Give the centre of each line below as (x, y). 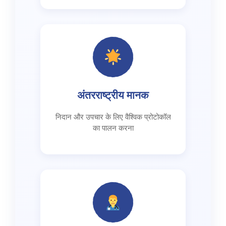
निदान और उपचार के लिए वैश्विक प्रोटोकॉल (113, 117)
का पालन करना (113, 128)
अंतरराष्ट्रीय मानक (113, 96)
